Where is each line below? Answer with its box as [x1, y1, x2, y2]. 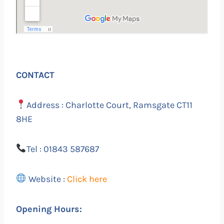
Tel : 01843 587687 [26, 143, 99, 154]
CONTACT [16, 69, 54, 80]
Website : [26, 173, 67, 184]
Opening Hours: [16, 203, 82, 214]
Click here [66, 173, 107, 184]
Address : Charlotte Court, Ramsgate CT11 [26, 99, 192, 110]
